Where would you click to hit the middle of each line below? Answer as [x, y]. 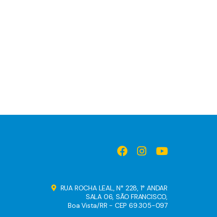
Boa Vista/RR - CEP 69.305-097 [118, 205]
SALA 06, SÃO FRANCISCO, [126, 197]
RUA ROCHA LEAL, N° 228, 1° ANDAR [114, 188]
